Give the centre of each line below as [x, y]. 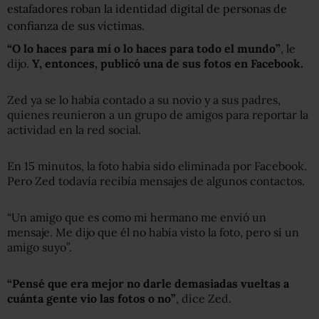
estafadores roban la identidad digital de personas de [147, 9]
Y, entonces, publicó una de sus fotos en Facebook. [166, 64]
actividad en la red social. [74, 130]
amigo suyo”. [40, 247]
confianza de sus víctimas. [76, 26]
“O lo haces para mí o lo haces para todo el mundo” [144, 49]
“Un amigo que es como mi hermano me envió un [137, 218]
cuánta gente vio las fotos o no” [91, 299]
